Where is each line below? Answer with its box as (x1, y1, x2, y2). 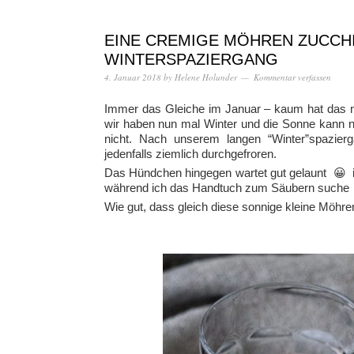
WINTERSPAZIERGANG (104, 51, 278, 68)
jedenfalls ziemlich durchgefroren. (104, 147, 277, 160)
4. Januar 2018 (104, 71, 161, 83)
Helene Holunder (175, 71, 237, 83)
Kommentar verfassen (254, 71, 331, 83)
